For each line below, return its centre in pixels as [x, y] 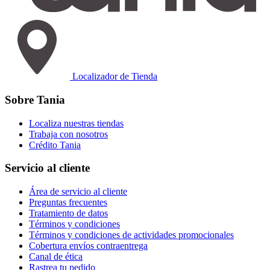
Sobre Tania [35, 99]
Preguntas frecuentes [68, 202]
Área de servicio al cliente [78, 192]
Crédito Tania [55, 145]
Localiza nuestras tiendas [76, 123]
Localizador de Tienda [114, 77]
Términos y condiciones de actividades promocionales [131, 235]
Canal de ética [56, 257]
